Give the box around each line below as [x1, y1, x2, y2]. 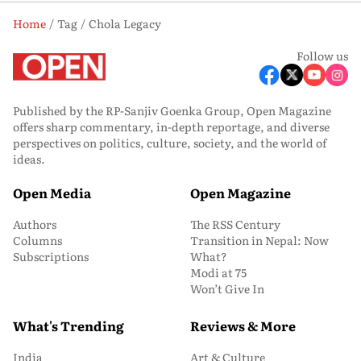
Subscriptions [13, 248, 89, 264]
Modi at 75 [190, 264, 247, 280]
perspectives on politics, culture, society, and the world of [13, 135, 326, 151]
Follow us [297, 48, 348, 64]
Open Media [13, 183, 91, 202]
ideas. [13, 151, 45, 167]
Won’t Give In [190, 280, 264, 297]
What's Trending [13, 316, 124, 335]
